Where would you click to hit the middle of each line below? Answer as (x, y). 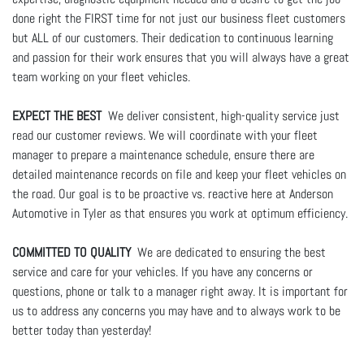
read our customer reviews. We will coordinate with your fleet (165, 135)
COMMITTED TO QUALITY (75, 252)
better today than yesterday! (83, 330)
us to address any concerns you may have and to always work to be (176, 310)
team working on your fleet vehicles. (101, 76)
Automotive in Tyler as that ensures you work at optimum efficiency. (180, 213)
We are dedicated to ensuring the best (232, 252)
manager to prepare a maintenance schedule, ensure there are (163, 154)
